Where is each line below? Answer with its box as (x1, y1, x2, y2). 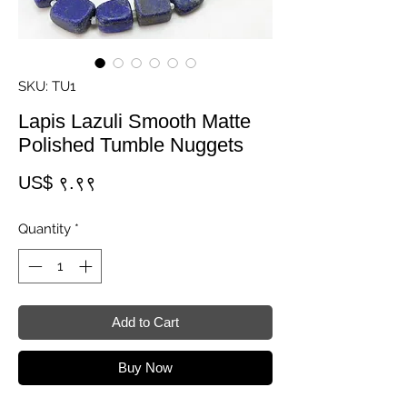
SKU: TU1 (18, 77, 75, 94)
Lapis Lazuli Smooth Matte (18, 109, 251, 133)
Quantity (18, 220, 71, 237)
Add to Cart (112, 314, 179, 331)
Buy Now (118, 360, 173, 376)
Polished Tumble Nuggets (18, 133, 243, 156)
